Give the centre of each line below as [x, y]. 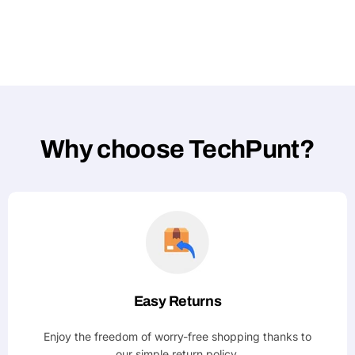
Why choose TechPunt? [177, 149]
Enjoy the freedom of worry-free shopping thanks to [177, 336]
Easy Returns [177, 301]
